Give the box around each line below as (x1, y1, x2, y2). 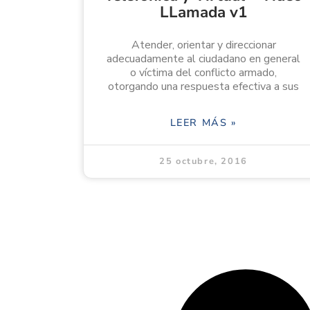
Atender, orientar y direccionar (131, 37, 276, 53)
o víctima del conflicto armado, (130, 65, 277, 81)
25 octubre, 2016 (159, 155, 248, 168)
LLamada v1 (160, 1, 247, 24)
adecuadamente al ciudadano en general (107, 51, 300, 67)
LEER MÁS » (170, 116, 237, 130)
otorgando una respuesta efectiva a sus (108, 79, 299, 95)
